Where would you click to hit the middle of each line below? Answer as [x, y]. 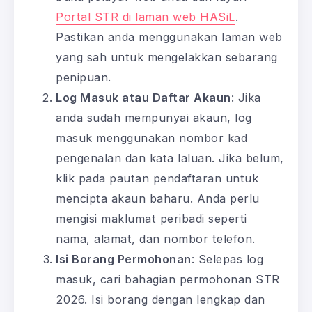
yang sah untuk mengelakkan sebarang [167, 57]
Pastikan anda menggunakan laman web [169, 37]
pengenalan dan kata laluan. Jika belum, [170, 158]
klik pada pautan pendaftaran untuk [157, 178]
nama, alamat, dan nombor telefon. [156, 239]
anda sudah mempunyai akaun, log [154, 117]
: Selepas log [227, 259]
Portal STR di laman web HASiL [146, 16]
